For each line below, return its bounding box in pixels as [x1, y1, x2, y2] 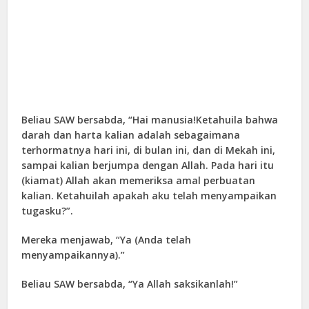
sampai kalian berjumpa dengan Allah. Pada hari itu [21, 159, 275, 172]
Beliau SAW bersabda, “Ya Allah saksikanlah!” [21, 277, 239, 291]
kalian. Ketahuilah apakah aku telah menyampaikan [21, 189, 277, 203]
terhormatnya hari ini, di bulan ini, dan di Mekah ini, [21, 143, 276, 157]
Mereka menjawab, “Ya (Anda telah [21, 233, 192, 247]
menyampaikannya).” [21, 248, 126, 262]
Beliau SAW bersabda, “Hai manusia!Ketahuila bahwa [21, 113, 279, 127]
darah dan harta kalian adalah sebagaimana [21, 128, 241, 142]
